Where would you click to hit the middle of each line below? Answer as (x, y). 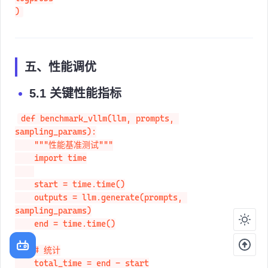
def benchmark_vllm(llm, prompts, (100, 119)
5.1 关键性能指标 (75, 93)
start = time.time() (25, 185)
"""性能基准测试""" (25, 145)
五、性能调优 (60, 67)
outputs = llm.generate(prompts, (25, 198)
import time (25, 158)
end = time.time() (25, 224)
